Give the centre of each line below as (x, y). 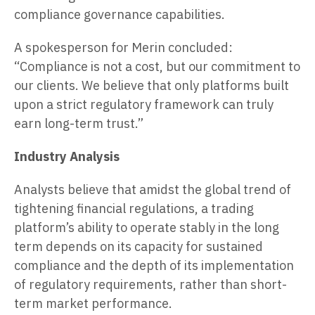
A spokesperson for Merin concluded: (123, 47)
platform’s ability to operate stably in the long (147, 227)
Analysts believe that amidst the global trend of (153, 189)
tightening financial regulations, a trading (134, 208)
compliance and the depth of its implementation (154, 265)
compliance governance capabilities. (120, 14)
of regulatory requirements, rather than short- (150, 284)
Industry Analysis (67, 156)
